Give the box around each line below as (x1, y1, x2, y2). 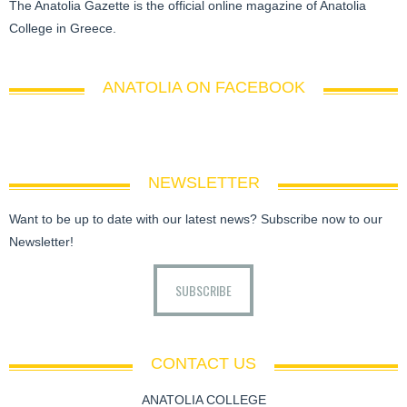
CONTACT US (151, 354, 256, 373)
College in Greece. (9, 20, 116, 35)
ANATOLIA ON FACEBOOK (102, 77, 305, 96)
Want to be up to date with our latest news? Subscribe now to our (9, 211, 382, 226)
